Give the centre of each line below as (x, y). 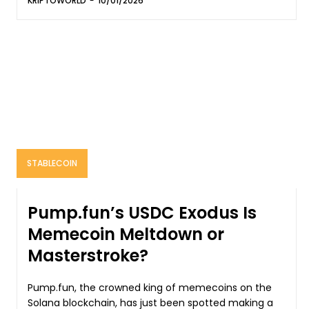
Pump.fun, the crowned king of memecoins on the (150, 288)
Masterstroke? (88, 256)
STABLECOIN (52, 163)
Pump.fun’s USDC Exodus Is (142, 213)
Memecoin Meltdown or (126, 235)
